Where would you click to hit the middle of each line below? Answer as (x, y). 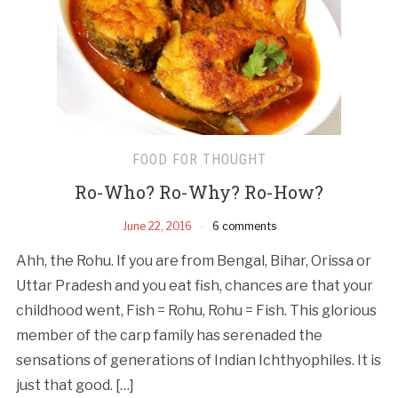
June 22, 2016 (157, 227)
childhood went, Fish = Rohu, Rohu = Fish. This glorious (196, 311)
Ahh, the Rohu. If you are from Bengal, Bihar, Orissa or (193, 261)
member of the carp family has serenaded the (169, 336)
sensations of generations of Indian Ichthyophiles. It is (198, 361)
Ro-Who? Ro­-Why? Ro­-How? (199, 192)
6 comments (244, 227)
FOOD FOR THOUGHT (199, 160)
